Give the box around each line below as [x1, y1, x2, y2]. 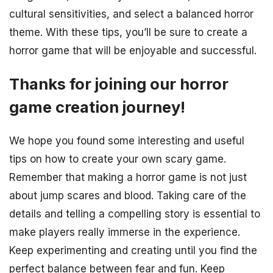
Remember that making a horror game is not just [9, 171, 247, 184]
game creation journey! [9, 97, 185, 117]
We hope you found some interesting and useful [9, 135, 244, 147]
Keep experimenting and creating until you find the [9, 244, 257, 257]
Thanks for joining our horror [9, 74, 229, 94]
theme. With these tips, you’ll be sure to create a [9, 26, 247, 38]
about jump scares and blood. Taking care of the [9, 190, 246, 202]
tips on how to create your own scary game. [9, 153, 226, 166]
